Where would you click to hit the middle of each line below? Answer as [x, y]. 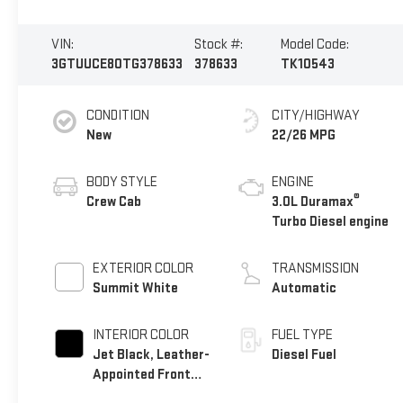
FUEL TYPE [303, 336]
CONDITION [117, 116]
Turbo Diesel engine [331, 222]
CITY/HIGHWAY [316, 116]
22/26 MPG [304, 136]
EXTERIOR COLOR [143, 269]
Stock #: [219, 44]
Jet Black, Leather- [151, 355]
